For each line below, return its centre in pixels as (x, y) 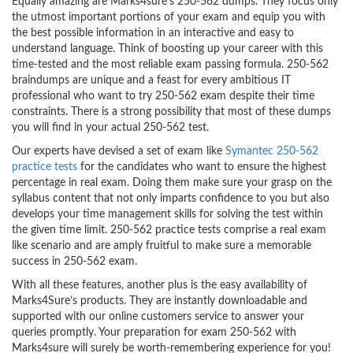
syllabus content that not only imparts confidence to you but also (171, 199)
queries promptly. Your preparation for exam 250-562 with (154, 333)
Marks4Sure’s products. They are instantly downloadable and (160, 301)
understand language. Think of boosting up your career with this (167, 49)
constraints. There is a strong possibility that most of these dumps (171, 112)
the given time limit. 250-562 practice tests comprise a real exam (169, 230)
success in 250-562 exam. (74, 262)
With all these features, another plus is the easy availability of (160, 285)
